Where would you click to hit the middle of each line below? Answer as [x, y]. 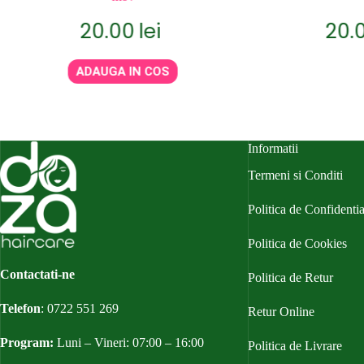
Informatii [273, 149]
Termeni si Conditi [295, 175]
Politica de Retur [290, 277]
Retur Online [281, 311]
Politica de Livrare [295, 345]
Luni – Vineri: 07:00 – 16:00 [130, 342]
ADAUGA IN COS [87, 72]
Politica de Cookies [297, 243]
